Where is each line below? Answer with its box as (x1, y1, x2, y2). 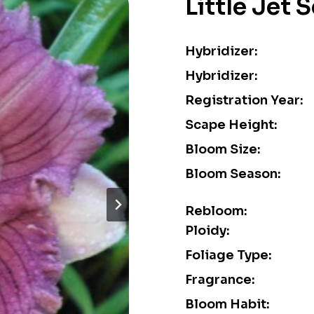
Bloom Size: (185, 142, 261, 157)
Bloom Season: (185, 166, 281, 182)
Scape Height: (185, 117, 278, 132)
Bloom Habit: (185, 296, 270, 312)
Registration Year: (185, 93, 303, 108)
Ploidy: (185, 223, 230, 238)
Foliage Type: (185, 247, 272, 263)
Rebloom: (185, 203, 247, 219)
